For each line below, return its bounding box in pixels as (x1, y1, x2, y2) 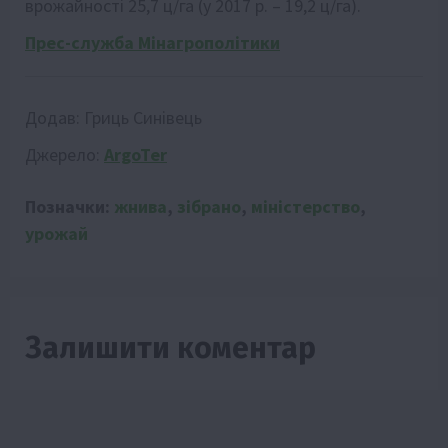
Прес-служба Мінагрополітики (25, 30, 280, 54)
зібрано (177, 194, 241, 218)
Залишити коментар (25, 329, 316, 366)
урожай (25, 221, 88, 245)
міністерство (251, 194, 360, 218)
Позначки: (25, 194, 114, 218)
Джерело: (25, 142, 104, 166)
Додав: (25, 105, 84, 129)
